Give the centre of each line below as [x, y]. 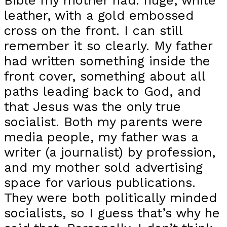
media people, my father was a [101, 137]
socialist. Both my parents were [103, 122]
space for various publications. [100, 183]
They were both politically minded [110, 198]
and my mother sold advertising [103, 167]
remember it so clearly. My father [108, 46]
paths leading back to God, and [102, 91]
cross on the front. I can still [93, 31]
